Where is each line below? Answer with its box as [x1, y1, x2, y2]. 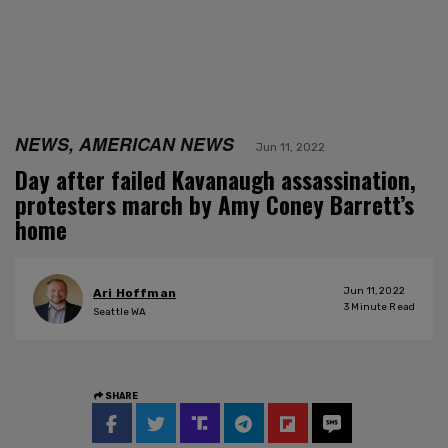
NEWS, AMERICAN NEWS [15, 130, 234, 156]
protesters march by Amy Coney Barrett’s [15, 187, 414, 222]
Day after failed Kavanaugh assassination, [15, 162, 416, 197]
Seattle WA [93, 306, 147, 319]
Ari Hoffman [93, 286, 176, 301]
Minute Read [349, 300, 415, 313]
